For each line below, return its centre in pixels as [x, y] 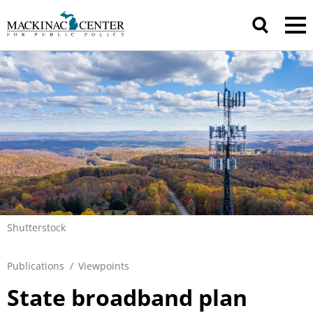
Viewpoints [104, 266]
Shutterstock [36, 228]
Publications [36, 266]
